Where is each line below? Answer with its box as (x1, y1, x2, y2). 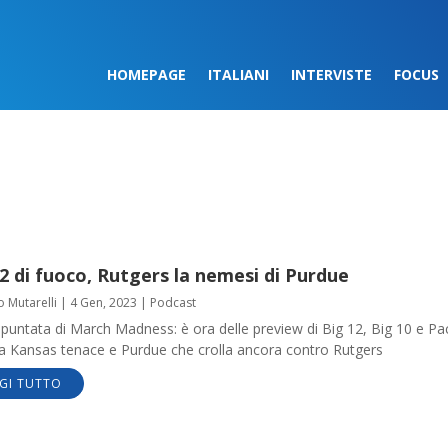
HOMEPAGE (106, 65, 186, 84)
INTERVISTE (290, 65, 372, 84)
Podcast (149, 294, 196, 312)
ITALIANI (207, 65, 269, 84)
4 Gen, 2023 (69, 294, 137, 312)
